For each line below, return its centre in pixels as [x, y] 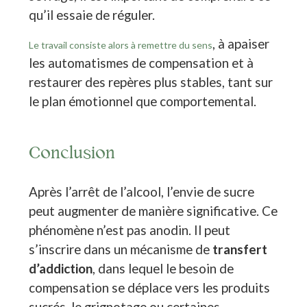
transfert [240, 249]
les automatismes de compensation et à [142, 63]
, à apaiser [241, 44]
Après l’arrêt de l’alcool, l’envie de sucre [142, 192]
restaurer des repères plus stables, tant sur [151, 82]
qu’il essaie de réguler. [92, 15]
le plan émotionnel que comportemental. [143, 101]
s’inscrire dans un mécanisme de [121, 249]
